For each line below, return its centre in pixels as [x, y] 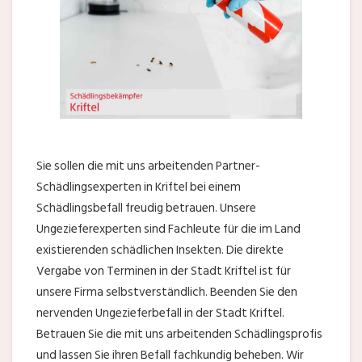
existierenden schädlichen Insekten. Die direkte [160, 250]
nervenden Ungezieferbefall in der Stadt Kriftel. [160, 314]
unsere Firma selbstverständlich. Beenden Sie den [167, 293]
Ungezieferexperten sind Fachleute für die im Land [168, 229]
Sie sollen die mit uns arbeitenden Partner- [148, 166]
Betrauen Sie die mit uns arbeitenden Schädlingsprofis [179, 335]
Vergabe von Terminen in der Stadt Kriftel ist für [164, 271]
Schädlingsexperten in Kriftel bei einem [139, 187]
